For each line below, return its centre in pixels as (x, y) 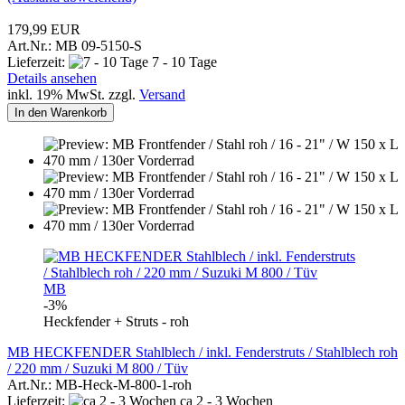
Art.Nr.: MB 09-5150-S (75, 45)
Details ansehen (52, 78)
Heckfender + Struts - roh (116, 321)
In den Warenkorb (61, 112)
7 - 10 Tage (183, 61)
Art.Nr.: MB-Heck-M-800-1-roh (99, 384)
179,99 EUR (44, 29)
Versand (162, 94)
